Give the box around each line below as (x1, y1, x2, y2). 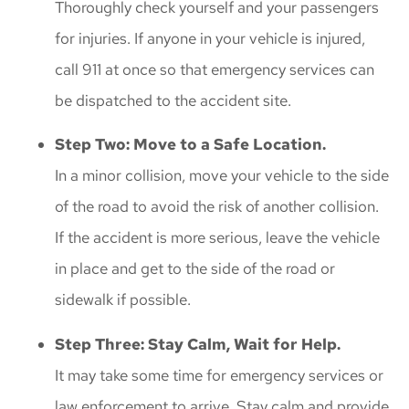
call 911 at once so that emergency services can (55, 58, 374, 79)
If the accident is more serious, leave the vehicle (55, 227, 380, 248)
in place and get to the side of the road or (55, 258, 335, 279)
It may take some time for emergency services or (55, 364, 383, 385)
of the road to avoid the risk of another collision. (55, 196, 379, 217)
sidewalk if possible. (55, 289, 191, 310)
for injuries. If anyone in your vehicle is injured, (55, 27, 365, 48)
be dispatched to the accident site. (55, 89, 291, 110)
